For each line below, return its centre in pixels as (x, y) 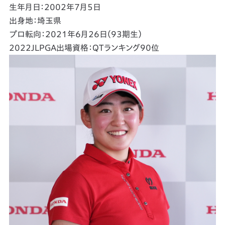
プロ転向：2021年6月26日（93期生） (75, 34)
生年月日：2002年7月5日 (54, 7)
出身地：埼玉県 (35, 21)
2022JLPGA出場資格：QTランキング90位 (84, 48)
